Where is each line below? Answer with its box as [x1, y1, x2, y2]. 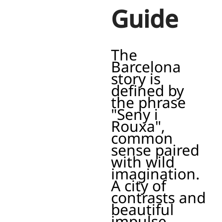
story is [111, 68, 161, 89]
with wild [111, 152, 174, 172]
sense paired [111, 140, 199, 161]
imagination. [111, 164, 200, 184]
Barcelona [111, 56, 181, 77]
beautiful [111, 199, 174, 220]
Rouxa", [111, 116, 165, 137]
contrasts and [111, 187, 206, 208]
